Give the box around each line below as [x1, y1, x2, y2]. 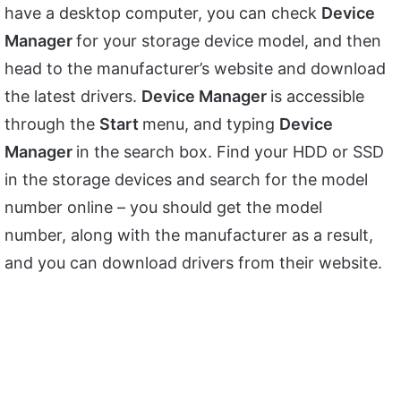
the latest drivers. [4, 87, 141, 107]
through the [4, 115, 99, 134]
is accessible [270, 87, 364, 107]
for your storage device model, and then [76, 31, 381, 51]
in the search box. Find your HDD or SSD [76, 142, 384, 162]
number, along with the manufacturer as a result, [4, 226, 373, 245]
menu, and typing [142, 115, 279, 134]
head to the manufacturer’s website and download [4, 59, 386, 79]
